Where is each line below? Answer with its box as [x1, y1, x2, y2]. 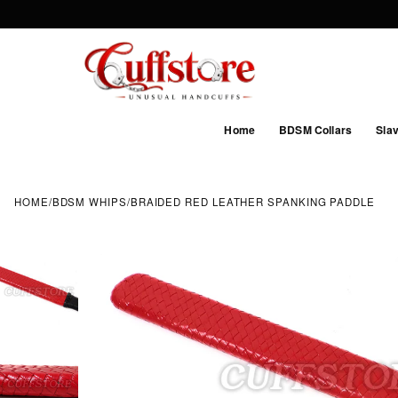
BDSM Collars [279, 122, 353, 139]
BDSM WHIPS [52, 194, 127, 209]
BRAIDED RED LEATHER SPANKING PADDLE [130, 194, 376, 209]
